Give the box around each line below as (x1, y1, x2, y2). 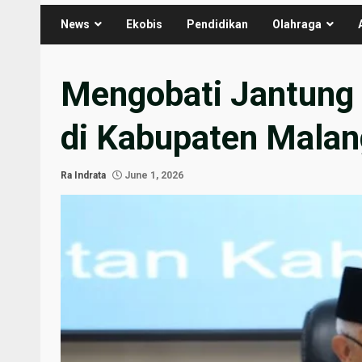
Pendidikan (187, 17, 248, 31)
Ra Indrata (61, 169, 106, 181)
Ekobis (126, 17, 162, 31)
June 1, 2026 (122, 169, 183, 181)
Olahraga (272, 17, 322, 31)
